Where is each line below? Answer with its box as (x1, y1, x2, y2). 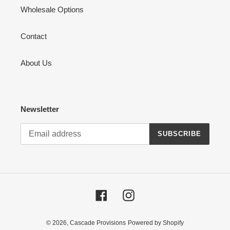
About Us (21, 59, 52, 68)
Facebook (107, 189, 140, 199)
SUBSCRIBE (157, 130, 201, 138)
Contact (21, 32, 47, 41)
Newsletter (21, 105, 59, 114)
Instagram (134, 189, 168, 199)
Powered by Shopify (128, 219, 184, 226)
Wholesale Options (21, 5, 84, 14)
